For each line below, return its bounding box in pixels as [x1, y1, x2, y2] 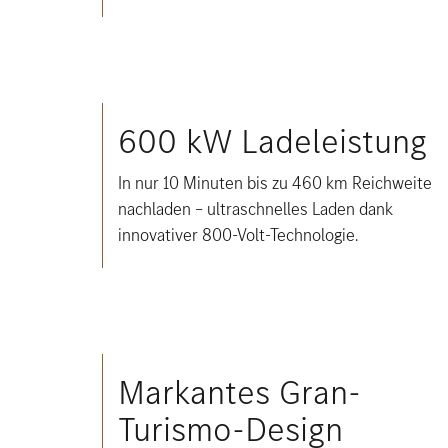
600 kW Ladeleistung [118, 119, 427, 164]
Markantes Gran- [118, 370, 361, 415]
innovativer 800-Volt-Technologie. [118, 223, 358, 247]
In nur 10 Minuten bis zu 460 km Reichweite [118, 171, 432, 195]
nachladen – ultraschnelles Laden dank [118, 197, 393, 221]
